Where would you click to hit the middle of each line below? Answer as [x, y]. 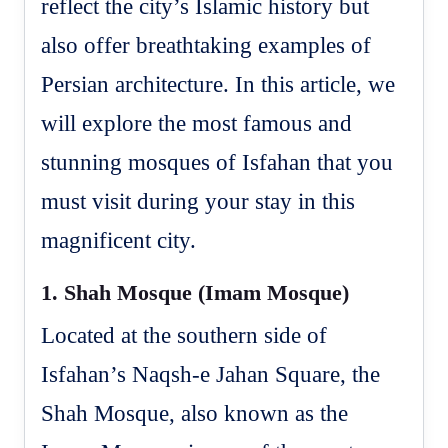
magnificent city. [119, 240]
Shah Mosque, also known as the [195, 413]
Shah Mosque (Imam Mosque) [207, 292]
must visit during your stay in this [198, 201]
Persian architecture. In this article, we [218, 84]
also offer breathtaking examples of [206, 45]
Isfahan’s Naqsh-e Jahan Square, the [211, 374]
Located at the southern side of [184, 335]
